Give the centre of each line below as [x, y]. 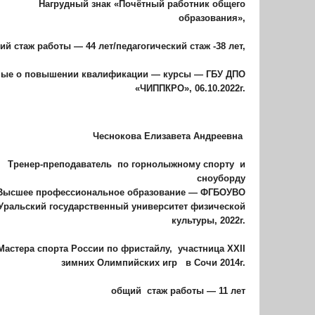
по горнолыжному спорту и [181, 164]
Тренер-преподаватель [61, 164]
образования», [212, 18]
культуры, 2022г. [208, 220]
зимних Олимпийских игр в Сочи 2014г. [153, 263]
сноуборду [221, 178]
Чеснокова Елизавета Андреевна [169, 136]
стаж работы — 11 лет [196, 291]
